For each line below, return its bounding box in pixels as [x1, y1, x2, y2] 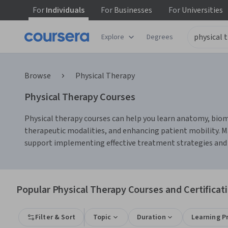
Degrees [147, 32, 173, 42]
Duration [136, 212, 166, 222]
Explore [101, 32, 124, 42]
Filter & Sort [35, 212, 75, 222]
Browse [24, 70, 51, 81]
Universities [180, 5, 223, 16]
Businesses [112, 5, 152, 16]
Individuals [44, 5, 84, 16]
